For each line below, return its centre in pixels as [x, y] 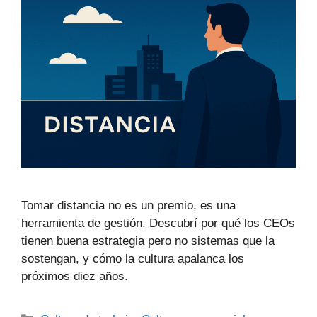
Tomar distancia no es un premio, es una [128, 206]
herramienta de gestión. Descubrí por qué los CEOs [158, 224]
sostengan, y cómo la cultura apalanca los [133, 259]
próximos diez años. [75, 277]
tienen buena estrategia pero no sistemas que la [148, 241]
